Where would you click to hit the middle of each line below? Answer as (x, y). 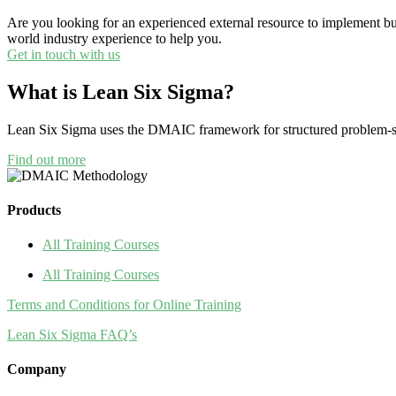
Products (34, 209)
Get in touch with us (64, 54)
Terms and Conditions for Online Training (124, 305)
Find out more (46, 159)
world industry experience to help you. (114, 38)
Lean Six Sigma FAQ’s (72, 335)
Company (37, 369)
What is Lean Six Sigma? (121, 91)
